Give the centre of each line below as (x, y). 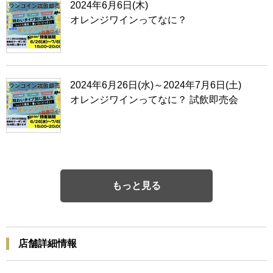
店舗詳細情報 (48, 243)
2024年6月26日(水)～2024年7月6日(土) (156, 85)
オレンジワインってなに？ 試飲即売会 (154, 99)
